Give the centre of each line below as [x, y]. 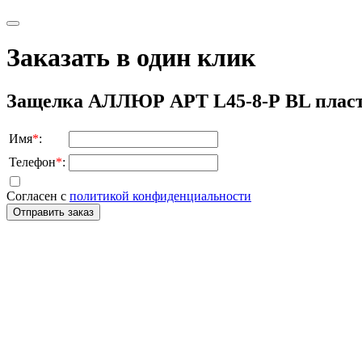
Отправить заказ [53, 212]
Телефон [32, 162]
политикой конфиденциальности [160, 196]
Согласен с [38, 196]
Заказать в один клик [131, 58]
